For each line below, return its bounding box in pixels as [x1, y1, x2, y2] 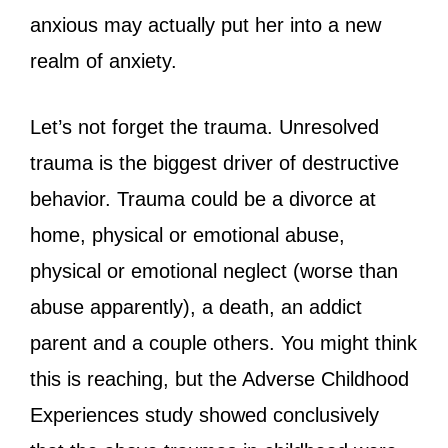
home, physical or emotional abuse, [30, 223, 345, 246]
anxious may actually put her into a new [30, 13, 381, 36]
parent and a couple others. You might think [30, 331, 417, 354]
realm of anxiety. [30, 49, 183, 72]
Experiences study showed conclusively [30, 403, 379, 426]
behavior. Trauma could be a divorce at [30, 187, 376, 210]
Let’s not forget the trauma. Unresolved [30, 115, 379, 138]
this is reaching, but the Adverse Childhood [30, 367, 409, 390]
